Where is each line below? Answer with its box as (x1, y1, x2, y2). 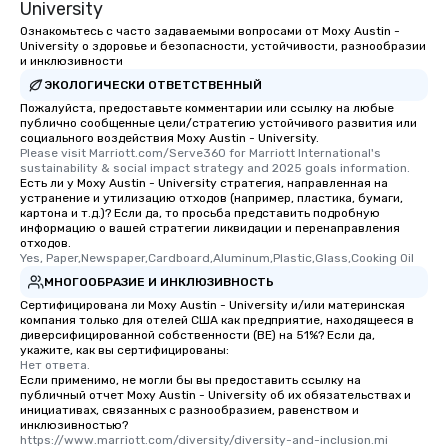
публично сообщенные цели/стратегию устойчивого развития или (20, 116, 417, 131)
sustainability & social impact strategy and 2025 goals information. (20, 161, 410, 176)
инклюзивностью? (20, 418, 128, 433)
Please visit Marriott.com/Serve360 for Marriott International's (20, 146, 381, 161)
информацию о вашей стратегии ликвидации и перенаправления (20, 221, 400, 236)
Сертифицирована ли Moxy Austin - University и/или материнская (20, 298, 405, 313)
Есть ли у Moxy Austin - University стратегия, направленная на (20, 176, 388, 191)
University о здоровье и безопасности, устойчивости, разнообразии (20, 39, 426, 54)
